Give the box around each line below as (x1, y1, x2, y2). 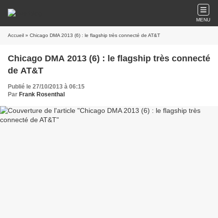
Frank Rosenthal (19, 91, 65, 98)
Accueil (8, 33, 24, 38)
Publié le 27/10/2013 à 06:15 (8, 83, 85, 90)
